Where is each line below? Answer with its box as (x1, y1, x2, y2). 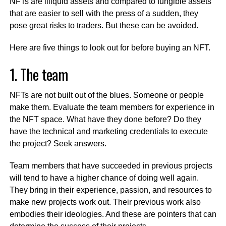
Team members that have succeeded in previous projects (9, 161, 212, 170)
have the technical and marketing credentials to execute (9, 127, 208, 136)
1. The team (9, 63, 68, 85)
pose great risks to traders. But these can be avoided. (9, 21, 200, 30)
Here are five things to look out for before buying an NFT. (9, 43, 212, 52)
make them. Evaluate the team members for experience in (9, 102, 214, 111)
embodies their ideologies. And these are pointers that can (9, 209, 216, 218)
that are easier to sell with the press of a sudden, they (9, 9, 198, 18)
